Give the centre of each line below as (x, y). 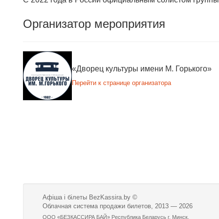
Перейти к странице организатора (121, 83)
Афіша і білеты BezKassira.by (88, 197)
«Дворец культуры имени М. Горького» (142, 69)
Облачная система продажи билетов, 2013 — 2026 (118, 206)
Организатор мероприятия (94, 23)
